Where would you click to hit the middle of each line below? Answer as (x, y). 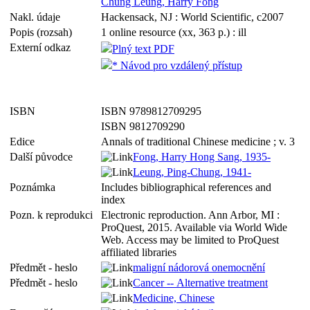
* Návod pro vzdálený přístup (177, 65)
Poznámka (35, 187)
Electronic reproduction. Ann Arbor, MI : (190, 215)
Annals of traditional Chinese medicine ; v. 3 (198, 142)
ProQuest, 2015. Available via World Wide (194, 227)
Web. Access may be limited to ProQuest (190, 240)
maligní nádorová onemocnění (199, 267)
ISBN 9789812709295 (151, 111)
